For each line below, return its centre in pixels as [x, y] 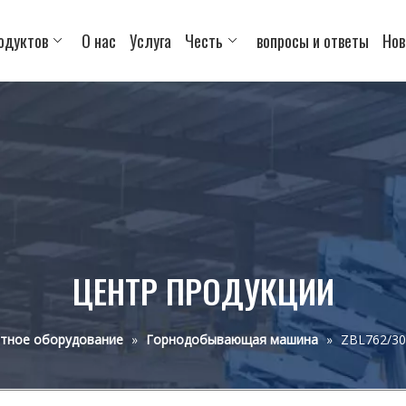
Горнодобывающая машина [232, 339]
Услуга [151, 40]
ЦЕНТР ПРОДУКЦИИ [203, 290]
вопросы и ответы [313, 40]
